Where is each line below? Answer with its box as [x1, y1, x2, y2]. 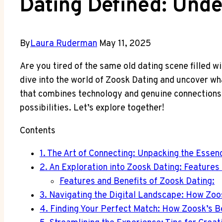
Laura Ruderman [30, 38, 97, 50]
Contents [20, 125, 55, 137]
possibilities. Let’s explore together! [20, 102, 164, 114]
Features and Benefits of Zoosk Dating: [59, 175, 215, 187]
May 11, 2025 [99, 38, 151, 50]
